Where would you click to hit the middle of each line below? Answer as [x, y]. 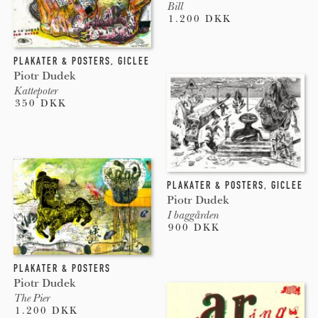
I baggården [192, 215]
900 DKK [194, 228]
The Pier [31, 298]
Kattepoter [35, 91]
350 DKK [40, 103]
